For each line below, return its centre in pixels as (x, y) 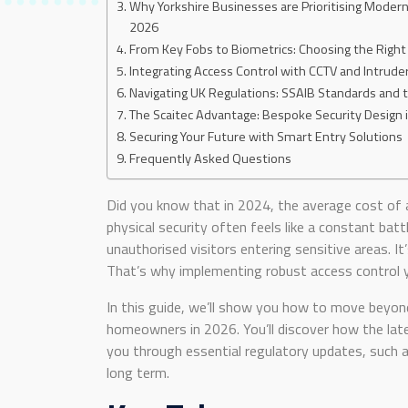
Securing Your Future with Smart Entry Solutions (265, 137)
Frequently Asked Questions (210, 158)
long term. (138, 372)
